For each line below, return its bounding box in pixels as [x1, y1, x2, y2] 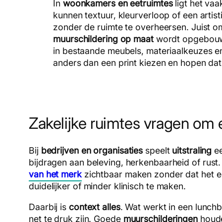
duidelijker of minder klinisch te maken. [29, 180, 186, 191]
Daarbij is [29, 201, 69, 212]
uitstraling [172, 145, 212, 156]
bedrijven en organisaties [41, 145, 143, 156]
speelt [143, 145, 172, 156]
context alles [68, 201, 120, 212]
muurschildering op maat [53, 33, 154, 44]
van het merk [29, 168, 82, 179]
